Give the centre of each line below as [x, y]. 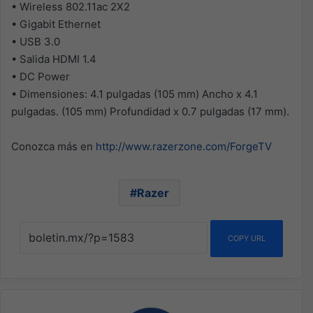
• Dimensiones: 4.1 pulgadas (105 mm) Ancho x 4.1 [134, 94]
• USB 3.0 [36, 42]
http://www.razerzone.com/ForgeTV [184, 146]
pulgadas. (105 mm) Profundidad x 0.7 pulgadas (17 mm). [150, 111]
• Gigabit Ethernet [56, 24]
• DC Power [41, 77]
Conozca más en [53, 146]
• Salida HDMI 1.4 [54, 59]
